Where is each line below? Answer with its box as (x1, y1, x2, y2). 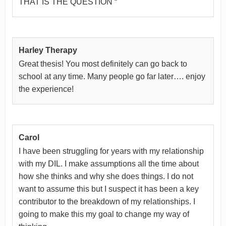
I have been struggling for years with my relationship (18, 146, 204, 155)
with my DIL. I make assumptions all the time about (18, 159, 199, 168)
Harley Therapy (18, 45, 77, 54)
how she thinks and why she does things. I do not (18, 172, 193, 181)
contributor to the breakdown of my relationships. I (18, 197, 195, 206)
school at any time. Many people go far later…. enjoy (18, 72, 205, 81)
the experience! (18, 84, 74, 93)
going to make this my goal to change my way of (18, 209, 189, 218)
